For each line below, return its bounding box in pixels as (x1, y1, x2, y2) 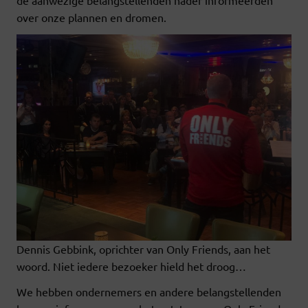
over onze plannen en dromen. (16, 10, 166, 24)
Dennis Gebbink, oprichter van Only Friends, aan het (16, 241, 270, 256)
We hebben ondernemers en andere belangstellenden (16, 284, 281, 298)
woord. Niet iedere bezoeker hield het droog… (16, 258, 246, 273)
